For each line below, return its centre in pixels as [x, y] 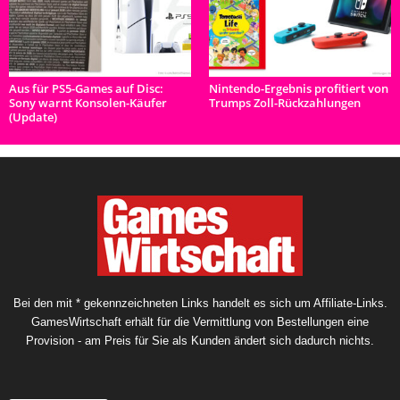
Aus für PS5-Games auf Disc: [86, 88]
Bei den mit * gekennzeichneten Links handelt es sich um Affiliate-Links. [200, 303]
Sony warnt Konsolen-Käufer [88, 102]
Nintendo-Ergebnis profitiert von [299, 88]
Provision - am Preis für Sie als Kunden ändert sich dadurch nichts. [200, 340]
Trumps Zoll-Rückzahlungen [285, 102]
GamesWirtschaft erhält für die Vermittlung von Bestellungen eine [200, 321]
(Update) [33, 117]
